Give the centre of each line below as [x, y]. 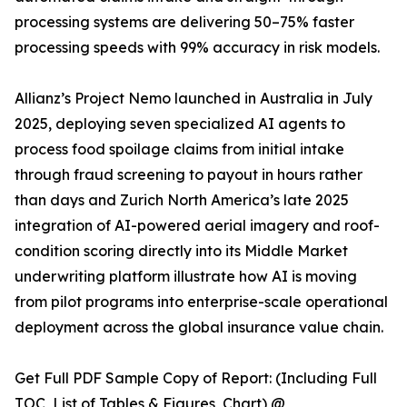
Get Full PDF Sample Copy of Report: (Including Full [196, 378]
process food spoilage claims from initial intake [179, 149]
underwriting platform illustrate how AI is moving [186, 277]
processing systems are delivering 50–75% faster [184, 22]
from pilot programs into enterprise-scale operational [201, 302]
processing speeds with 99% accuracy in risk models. [197, 48]
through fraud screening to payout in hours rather [189, 175]
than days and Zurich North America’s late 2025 [182, 200]
